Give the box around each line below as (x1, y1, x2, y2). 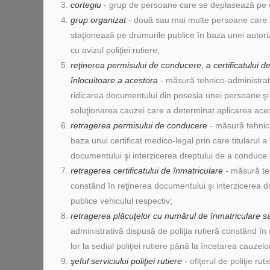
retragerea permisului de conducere (71, 121, 207, 130)
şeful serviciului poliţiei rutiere (71, 256, 182, 266)
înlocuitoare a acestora (71, 75, 158, 85)
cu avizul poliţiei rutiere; (71, 45, 160, 55)
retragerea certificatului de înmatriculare (71, 166, 223, 175)
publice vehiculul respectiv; (71, 196, 172, 206)
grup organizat (71, 15, 126, 25)
